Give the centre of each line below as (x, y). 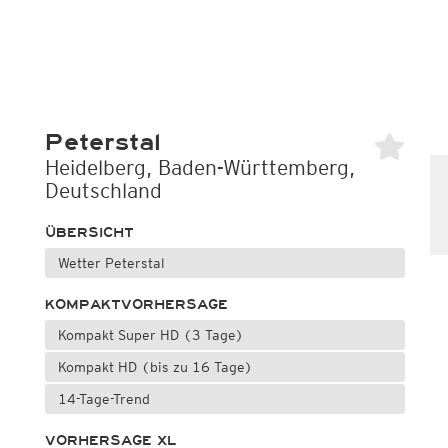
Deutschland (103, 190)
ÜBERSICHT (89, 232)
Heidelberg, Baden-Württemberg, (200, 167)
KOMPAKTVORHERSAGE (136, 304)
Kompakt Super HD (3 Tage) (150, 335)
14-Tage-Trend (103, 399)
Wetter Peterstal (111, 263)
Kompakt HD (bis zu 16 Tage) (155, 367)
